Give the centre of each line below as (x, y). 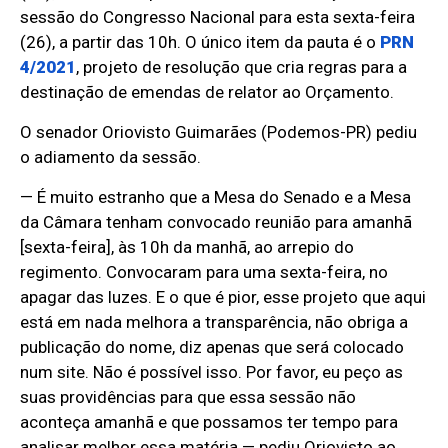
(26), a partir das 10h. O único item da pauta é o (200, 42)
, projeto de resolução (158, 67)
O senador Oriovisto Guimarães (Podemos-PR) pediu (219, 132)
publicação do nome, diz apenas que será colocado (212, 347)
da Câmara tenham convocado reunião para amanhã (216, 222)
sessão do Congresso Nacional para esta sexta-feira (218, 17)
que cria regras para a (326, 67)
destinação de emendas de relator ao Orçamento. (207, 92)
